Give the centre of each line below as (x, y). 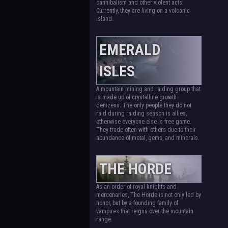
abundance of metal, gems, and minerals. (148, 138)
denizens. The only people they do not (144, 105)
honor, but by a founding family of (137, 203)
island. (105, 19)
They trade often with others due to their (146, 130)
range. (104, 219)
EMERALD (130, 50)
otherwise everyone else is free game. (144, 122)
